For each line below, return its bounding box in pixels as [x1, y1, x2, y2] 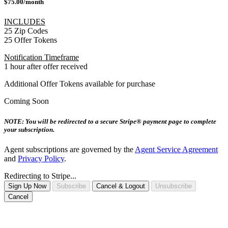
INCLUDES [4, 17, 45, 26]
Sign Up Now [8, 182, 46, 190]
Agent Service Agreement [135, 145, 218, 154]
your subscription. [4, 125, 54, 133]
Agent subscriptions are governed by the [4, 145, 135, 154]
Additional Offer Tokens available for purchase [4, 79, 155, 89]
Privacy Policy [18, 154, 64, 163]
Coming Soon [4, 97, 49, 106]
